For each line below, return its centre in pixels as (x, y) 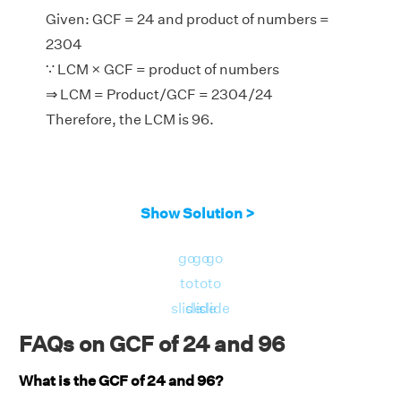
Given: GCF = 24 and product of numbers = (188, 19)
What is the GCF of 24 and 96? (121, 380)
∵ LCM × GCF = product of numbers (162, 69)
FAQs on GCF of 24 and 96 (152, 343)
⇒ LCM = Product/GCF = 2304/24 (159, 94)
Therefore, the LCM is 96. (130, 119)
